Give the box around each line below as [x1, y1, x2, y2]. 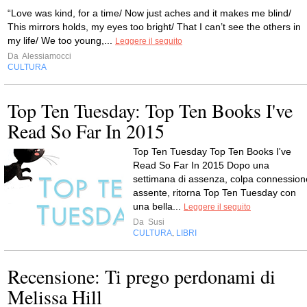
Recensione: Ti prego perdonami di [8, 262, 275, 289]
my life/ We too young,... [8, 34, 115, 46]
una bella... [133, 200, 184, 212]
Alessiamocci [21, 51, 71, 61]
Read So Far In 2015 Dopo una [133, 159, 269, 171]
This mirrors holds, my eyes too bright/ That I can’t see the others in [8, 21, 301, 32]
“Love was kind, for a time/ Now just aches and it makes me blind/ [8, 7, 291, 19]
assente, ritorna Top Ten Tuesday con [133, 186, 296, 198]
